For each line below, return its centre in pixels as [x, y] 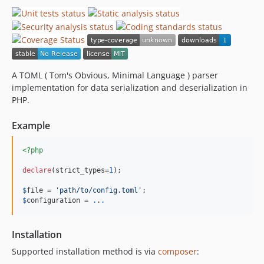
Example [31, 125]
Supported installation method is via [85, 251]
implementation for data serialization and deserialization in [130, 87]
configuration [53, 200]
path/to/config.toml [99, 190]
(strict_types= [80, 170]
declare [37, 170]
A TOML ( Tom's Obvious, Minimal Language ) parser [115, 75]
